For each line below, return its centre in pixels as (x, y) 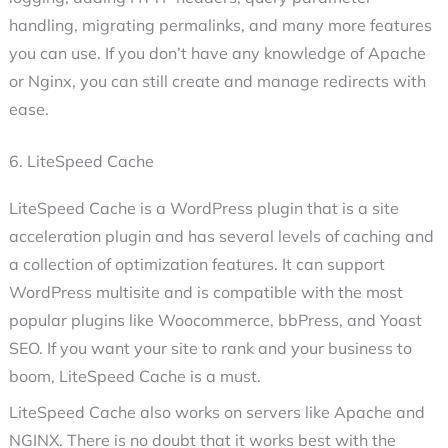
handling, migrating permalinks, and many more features (220, 25)
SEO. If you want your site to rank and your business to (210, 348)
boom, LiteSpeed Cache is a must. (134, 376)
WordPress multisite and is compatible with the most (205, 292)
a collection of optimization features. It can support (196, 264)
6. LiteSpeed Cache (81, 161)
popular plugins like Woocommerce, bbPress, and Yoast (215, 320)
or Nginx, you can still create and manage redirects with (217, 81)
